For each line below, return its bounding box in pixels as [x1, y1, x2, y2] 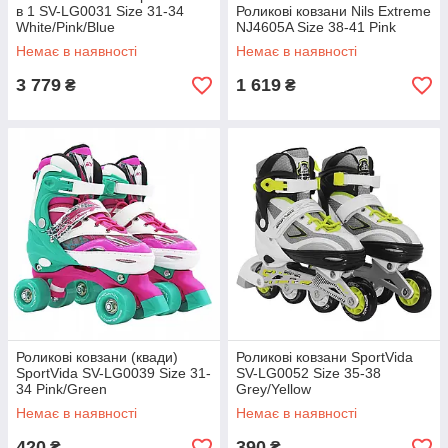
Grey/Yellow [236, 381, 311, 397]
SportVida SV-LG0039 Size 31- [16, 365, 211, 381]
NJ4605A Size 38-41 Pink [236, 19, 396, 35]
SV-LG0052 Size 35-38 [236, 365, 381, 381]
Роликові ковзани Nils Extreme [236, 3, 431, 19]
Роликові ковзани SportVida [236, 349, 413, 365]
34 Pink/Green [16, 381, 107, 397]
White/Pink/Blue [16, 19, 115, 35]
